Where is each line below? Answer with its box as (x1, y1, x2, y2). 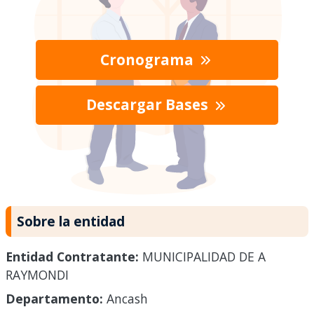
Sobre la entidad (17, 211, 125, 231)
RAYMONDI (6, 266, 69, 284)
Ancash (103, 290, 148, 308)
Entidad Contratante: (6, 248, 139, 266)
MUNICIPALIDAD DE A (139, 248, 266, 266)
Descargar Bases (86, 95, 212, 115)
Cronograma (100, 49, 197, 69)
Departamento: (6, 290, 103, 308)
